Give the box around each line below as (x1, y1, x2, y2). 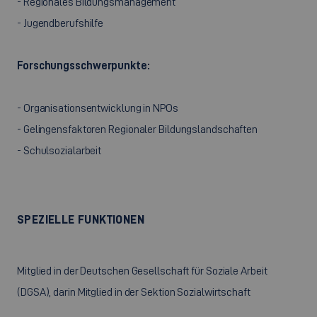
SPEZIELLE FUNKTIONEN (17, 213, 144, 226)
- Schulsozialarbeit (17, 144, 102, 156)
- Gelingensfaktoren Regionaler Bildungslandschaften (17, 123, 258, 135)
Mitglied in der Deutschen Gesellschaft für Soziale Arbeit (17, 265, 267, 277)
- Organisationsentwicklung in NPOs (17, 102, 178, 114)
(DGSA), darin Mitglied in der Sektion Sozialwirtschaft (17, 286, 250, 298)
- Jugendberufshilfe (17, 17, 104, 29)
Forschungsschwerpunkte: (17, 59, 150, 71)
